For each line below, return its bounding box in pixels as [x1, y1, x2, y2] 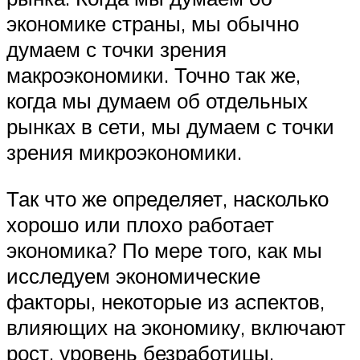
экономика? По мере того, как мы [6, 236, 322, 263]
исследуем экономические [6, 262, 260, 288]
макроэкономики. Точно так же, [6, 62, 301, 88]
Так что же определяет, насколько [6, 185, 329, 211]
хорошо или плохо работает [6, 211, 274, 237]
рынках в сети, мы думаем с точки [6, 113, 334, 140]
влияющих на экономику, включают [6, 313, 346, 340]
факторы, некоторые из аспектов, [6, 288, 325, 314]
